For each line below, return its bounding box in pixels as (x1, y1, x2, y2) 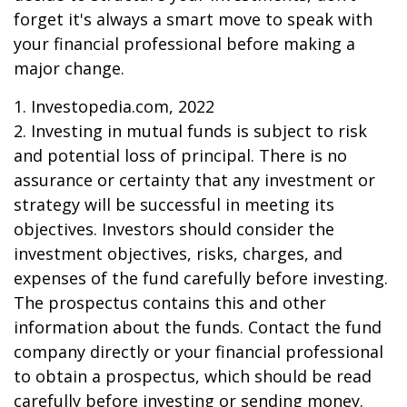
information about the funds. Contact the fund (14, 315, 382, 338)
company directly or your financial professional (14, 340, 383, 362)
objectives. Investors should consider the (14, 217, 334, 240)
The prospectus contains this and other (14, 291, 326, 313)
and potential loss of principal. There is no (14, 144, 347, 166)
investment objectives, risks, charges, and (14, 242, 342, 264)
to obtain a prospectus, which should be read (14, 364, 372, 387)
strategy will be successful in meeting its (14, 193, 334, 215)
